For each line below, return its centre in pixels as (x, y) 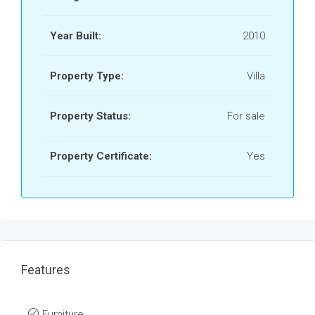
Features (46, 270)
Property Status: (90, 116)
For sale (246, 116)
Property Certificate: (101, 156)
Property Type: (87, 76)
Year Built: (76, 36)
